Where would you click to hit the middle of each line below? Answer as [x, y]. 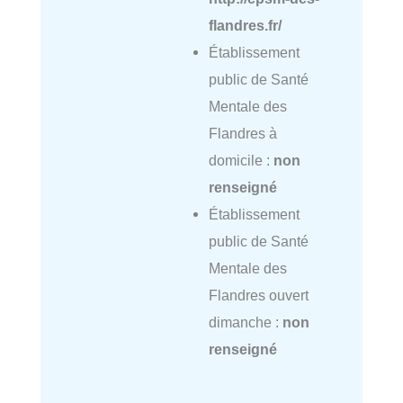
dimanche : [245, 322]
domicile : [241, 161]
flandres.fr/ [245, 26]
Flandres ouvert [258, 296]
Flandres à [242, 134]
